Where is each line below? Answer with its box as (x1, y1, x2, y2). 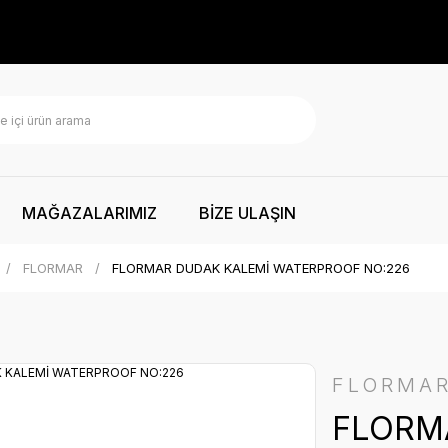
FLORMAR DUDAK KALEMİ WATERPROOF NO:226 (112, 260, 410, 276)
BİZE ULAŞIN (199, 202, 296, 223)
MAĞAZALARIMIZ (22, 202, 157, 223)
